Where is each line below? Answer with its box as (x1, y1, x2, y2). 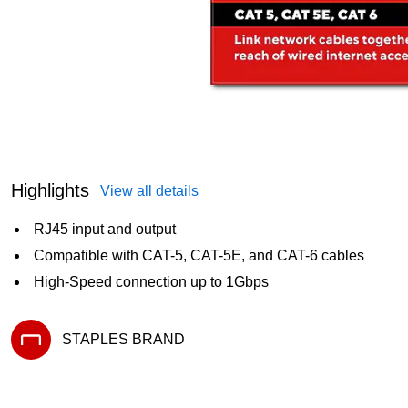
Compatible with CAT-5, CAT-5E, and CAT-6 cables (34, 247, 364, 263)
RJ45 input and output (34, 220, 176, 237)
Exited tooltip (10, 358, 84, 373)
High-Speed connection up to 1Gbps (34, 273, 269, 290)
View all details (100, 182, 199, 199)
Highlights (11, 179, 89, 200)
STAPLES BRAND (62, 331, 185, 347)
